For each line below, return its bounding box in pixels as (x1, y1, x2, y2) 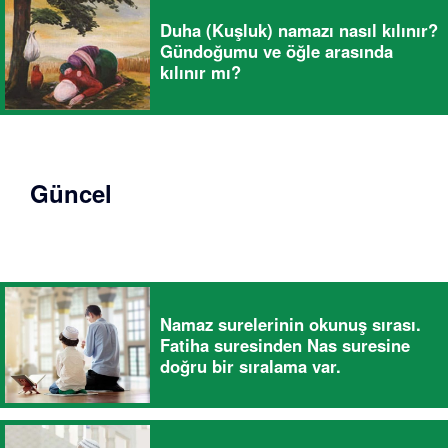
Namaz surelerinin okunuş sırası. (160, 311, 421, 336)
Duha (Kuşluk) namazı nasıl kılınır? (160, 18, 438, 43)
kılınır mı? (160, 60, 241, 85)
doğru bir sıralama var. (160, 353, 341, 378)
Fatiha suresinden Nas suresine (160, 332, 410, 357)
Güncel (30, 176, 112, 210)
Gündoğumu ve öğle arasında (160, 39, 393, 64)
